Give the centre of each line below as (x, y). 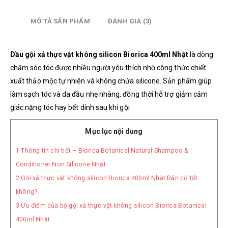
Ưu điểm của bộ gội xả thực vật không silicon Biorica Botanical (113, 205)
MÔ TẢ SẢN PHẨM (60, 21)
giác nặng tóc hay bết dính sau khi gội (70, 107)
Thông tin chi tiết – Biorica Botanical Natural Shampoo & (104, 150)
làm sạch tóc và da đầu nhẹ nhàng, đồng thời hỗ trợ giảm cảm (109, 94)
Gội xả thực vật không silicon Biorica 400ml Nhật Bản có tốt (109, 178)
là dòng (201, 54)
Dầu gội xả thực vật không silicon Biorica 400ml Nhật (99, 54)
